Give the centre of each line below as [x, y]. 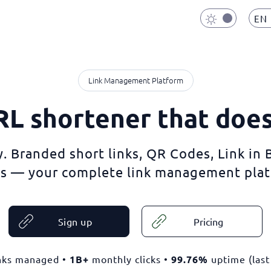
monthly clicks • [130, 259]
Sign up [75, 221]
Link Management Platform [135, 80]
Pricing [208, 221]
